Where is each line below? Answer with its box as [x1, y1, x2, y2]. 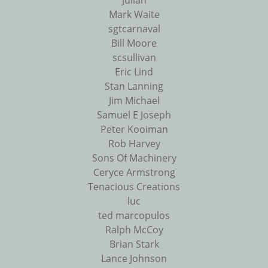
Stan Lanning [105, 80, 163, 93]
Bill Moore [111, 36, 157, 50]
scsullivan [112, 51, 156, 65]
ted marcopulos [98, 209, 170, 223]
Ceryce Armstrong [93, 166, 175, 179]
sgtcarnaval [108, 22, 160, 36]
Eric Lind [115, 65, 153, 79]
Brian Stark [109, 237, 159, 251]
